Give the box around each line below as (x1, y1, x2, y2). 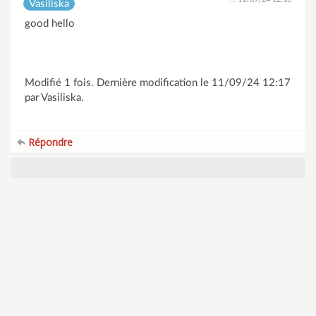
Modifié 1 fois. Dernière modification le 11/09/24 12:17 (25, 78, 291, 88)
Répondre (25, 135, 73, 149)
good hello (25, 18, 75, 29)
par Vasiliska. (25, 92, 84, 103)
